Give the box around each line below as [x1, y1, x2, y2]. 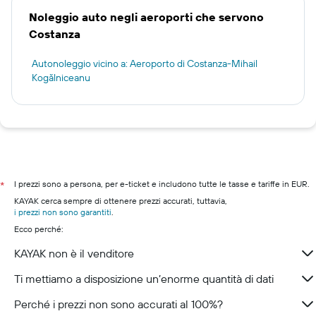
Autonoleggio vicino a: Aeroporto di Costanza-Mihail [32, 57, 257, 70]
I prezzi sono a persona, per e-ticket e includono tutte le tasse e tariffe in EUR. [14, 178, 310, 189]
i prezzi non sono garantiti [14, 207, 111, 217]
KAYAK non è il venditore [14, 246, 134, 260]
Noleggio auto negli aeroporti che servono [29, 10, 264, 24]
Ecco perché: [14, 224, 63, 234]
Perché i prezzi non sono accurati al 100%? [14, 297, 223, 311]
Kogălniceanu [32, 71, 90, 84]
